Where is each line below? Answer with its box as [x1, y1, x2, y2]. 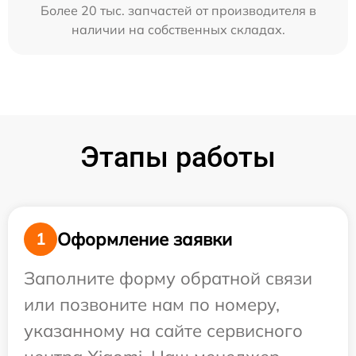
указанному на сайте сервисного [24, 319, 303, 342]
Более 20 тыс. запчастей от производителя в [40, 2, 316, 18]
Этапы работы [80, 141, 276, 174]
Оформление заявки [57, 227, 232, 250]
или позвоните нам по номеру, [24, 293, 280, 315]
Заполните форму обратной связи [24, 267, 312, 289]
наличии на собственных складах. [71, 21, 285, 37]
